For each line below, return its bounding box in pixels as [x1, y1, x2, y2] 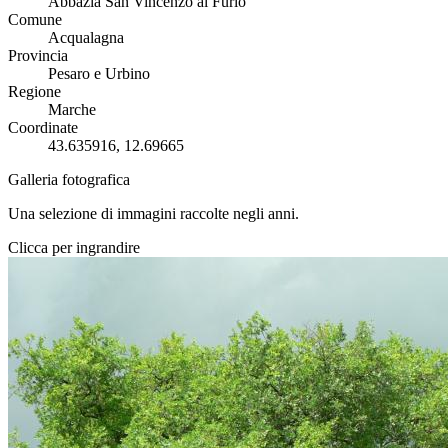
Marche [48, 100, 96, 118]
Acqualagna [48, 28, 124, 46]
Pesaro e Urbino [48, 64, 150, 82]
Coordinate [8, 118, 78, 136]
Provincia [8, 46, 68, 64]
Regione [8, 82, 61, 100]
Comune [8, 10, 62, 28]
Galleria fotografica [8, 170, 130, 188]
